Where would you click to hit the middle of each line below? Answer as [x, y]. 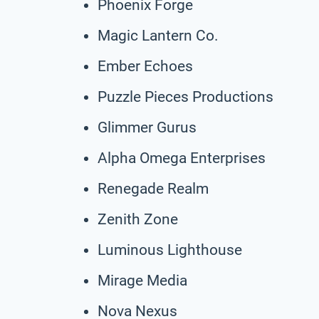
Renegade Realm [153, 188]
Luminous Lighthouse [170, 250]
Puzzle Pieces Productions [185, 96]
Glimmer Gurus [147, 127]
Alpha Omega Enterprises [182, 158]
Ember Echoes [145, 66]
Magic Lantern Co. [158, 35]
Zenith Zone [138, 219]
